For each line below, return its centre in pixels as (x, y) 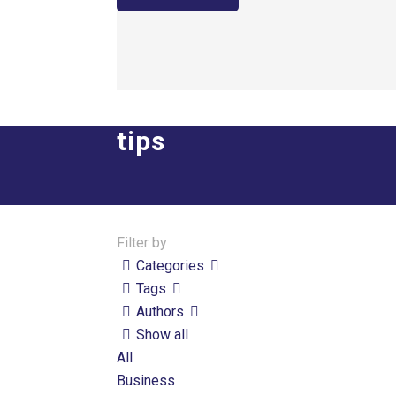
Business (146, 381)
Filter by (142, 243)
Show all (163, 335)
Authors (160, 312)
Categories (171, 266)
